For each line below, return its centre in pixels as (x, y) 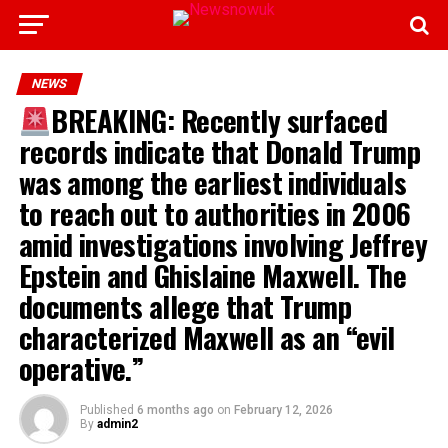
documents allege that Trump (185, 306)
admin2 (117, 424)
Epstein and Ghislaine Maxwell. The (212, 275)
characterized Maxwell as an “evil (206, 337)
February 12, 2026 (283, 410)
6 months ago (175, 410)
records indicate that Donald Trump (219, 151)
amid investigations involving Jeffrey (223, 244)
